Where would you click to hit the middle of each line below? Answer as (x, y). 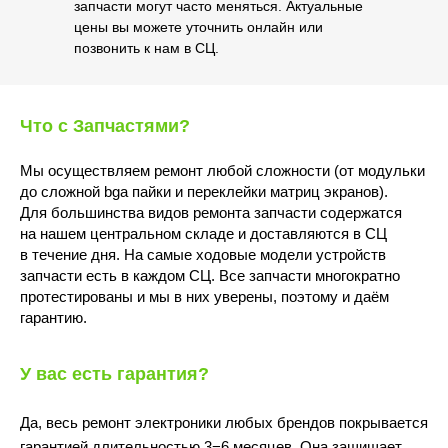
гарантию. (53, 317)
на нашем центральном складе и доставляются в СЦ (203, 233)
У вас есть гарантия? (114, 373)
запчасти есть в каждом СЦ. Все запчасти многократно (210, 275)
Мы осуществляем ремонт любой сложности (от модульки (222, 170)
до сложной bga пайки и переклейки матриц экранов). (204, 191)
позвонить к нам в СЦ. (146, 47)
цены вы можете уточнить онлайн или (198, 26)
